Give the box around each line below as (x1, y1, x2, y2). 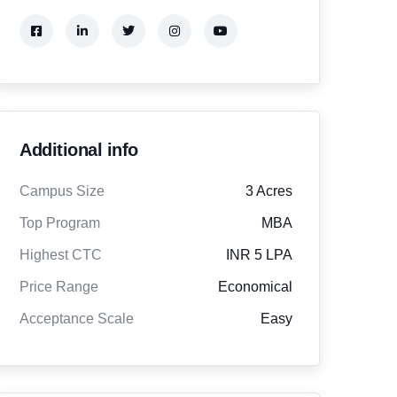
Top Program (19, 215, 100, 230)
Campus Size (19, 183, 105, 198)
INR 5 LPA (225, 247, 292, 262)
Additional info (19, 140, 138, 160)
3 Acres (245, 183, 292, 198)
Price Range (19, 279, 98, 294)
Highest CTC (19, 247, 102, 262)
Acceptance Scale (19, 311, 134, 326)
